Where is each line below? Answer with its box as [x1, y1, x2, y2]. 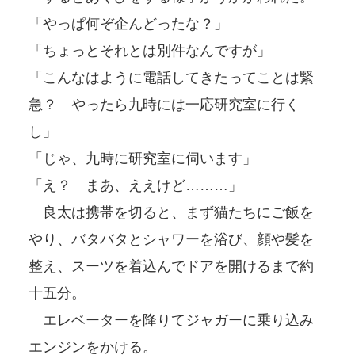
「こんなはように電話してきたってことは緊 [29, 69, 314, 86]
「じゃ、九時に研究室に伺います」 [29, 150, 257, 166]
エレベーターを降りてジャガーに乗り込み [29, 311, 314, 328]
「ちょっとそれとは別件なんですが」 [29, 42, 271, 59]
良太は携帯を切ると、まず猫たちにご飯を [29, 204, 314, 220]
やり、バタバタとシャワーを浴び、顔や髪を [29, 231, 314, 247]
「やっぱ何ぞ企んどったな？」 [29, 15, 228, 32]
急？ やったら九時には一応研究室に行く [29, 96, 300, 113]
